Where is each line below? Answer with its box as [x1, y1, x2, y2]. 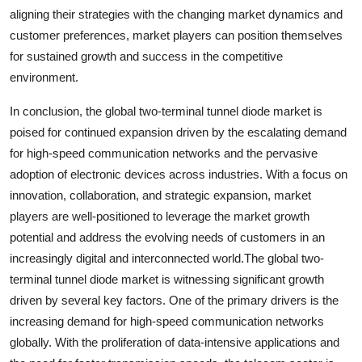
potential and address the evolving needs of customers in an [10, 229, 325, 244]
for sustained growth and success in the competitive [10, 48, 283, 63]
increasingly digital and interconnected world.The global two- [10, 250, 324, 265]
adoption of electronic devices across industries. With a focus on [10, 166, 347, 181]
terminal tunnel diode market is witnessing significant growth [10, 271, 324, 286]
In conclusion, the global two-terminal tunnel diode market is [10, 103, 322, 118]
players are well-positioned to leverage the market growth [10, 208, 309, 223]
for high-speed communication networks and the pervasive [10, 145, 318, 160]
